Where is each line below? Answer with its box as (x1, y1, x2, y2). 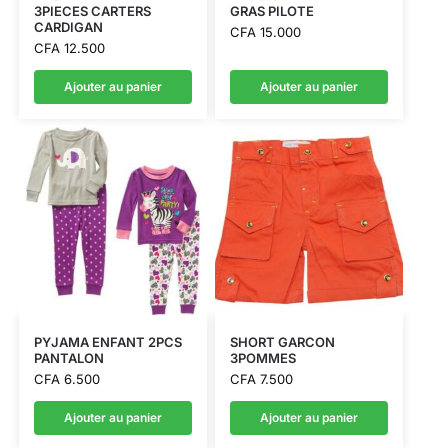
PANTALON (33, 350, 104, 367)
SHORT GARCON (229, 334, 335, 351)
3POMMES (229, 350, 296, 367)
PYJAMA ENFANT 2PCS (33, 334, 182, 351)
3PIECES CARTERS (33, 2, 151, 19)
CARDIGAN (33, 18, 103, 35)
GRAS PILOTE (229, 2, 314, 19)
